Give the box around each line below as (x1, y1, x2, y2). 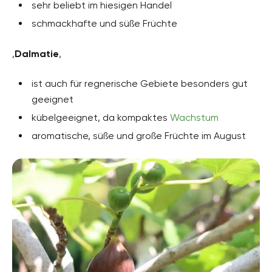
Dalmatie (15, 47, 59, 59)
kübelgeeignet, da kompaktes (32, 111, 170, 123)
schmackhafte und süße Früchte (32, 17, 177, 29)
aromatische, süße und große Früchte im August (32, 129, 246, 141)
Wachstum (170, 111, 219, 123)
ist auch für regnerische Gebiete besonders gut (32, 77, 248, 89)
